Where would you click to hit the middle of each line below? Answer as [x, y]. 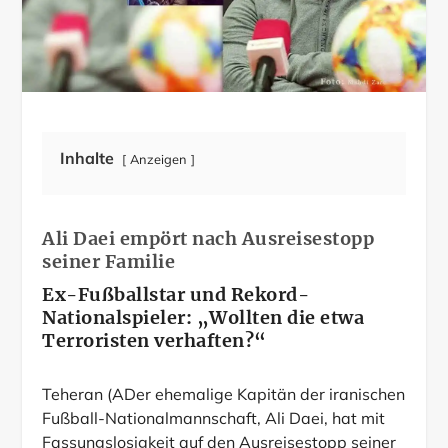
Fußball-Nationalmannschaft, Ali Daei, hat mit [214, 417]
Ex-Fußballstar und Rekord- [176, 294]
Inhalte [87, 157]
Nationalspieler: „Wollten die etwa [203, 317]
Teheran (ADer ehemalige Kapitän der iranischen [224, 393]
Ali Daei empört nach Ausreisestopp [208, 238]
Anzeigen [159, 158]
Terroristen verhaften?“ [154, 340]
